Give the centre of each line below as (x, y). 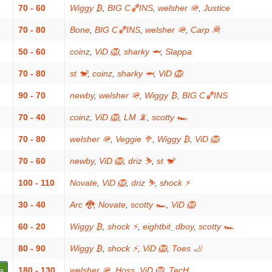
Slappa (178, 52)
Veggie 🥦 (134, 139)
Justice (217, 8)
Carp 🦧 (206, 30)
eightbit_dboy (168, 226)
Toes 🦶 (187, 248)
